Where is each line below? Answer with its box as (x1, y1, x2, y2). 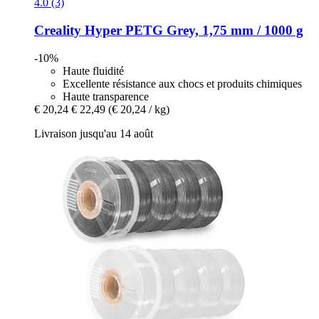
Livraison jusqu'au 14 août (34, 127, 153, 140)
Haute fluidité (63, 64, 124, 77)
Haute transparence (63, 90, 149, 103)
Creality (34, 23, 81, 38)
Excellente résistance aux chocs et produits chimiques (63, 77, 302, 90)
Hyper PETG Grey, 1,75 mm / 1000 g (81, 23, 303, 38)
